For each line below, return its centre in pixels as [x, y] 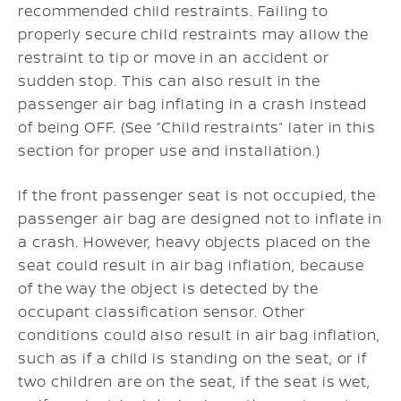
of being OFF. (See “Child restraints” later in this [197, 127]
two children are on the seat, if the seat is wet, [195, 381]
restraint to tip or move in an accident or [174, 57]
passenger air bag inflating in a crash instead [193, 103]
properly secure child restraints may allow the [194, 34]
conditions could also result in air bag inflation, [199, 334]
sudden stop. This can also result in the [169, 80]
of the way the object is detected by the [168, 288]
